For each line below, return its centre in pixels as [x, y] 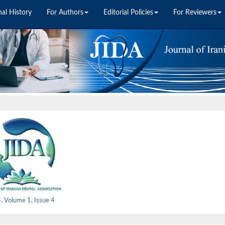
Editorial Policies [128, 13]
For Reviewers [195, 13]
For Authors [65, 13]
